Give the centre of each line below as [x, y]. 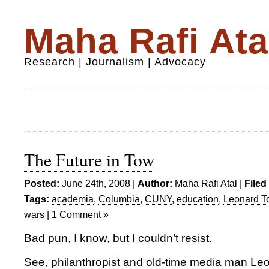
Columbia [119, 199]
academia [73, 199]
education [198, 199]
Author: [155, 183]
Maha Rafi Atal [206, 183]
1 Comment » [80, 214]
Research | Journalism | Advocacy [115, 62]
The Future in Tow [89, 159]
